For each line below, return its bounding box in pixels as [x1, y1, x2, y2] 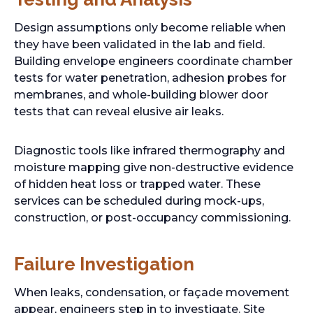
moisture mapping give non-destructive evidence [14, 161, 293, 174]
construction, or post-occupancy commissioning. [14, 211, 291, 224]
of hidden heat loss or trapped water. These [14, 177, 261, 191]
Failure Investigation [14, 254, 194, 275]
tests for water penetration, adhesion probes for [14, 71, 286, 85]
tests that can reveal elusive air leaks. [14, 105, 224, 118]
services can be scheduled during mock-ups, [14, 194, 264, 208]
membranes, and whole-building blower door [14, 88, 268, 101]
